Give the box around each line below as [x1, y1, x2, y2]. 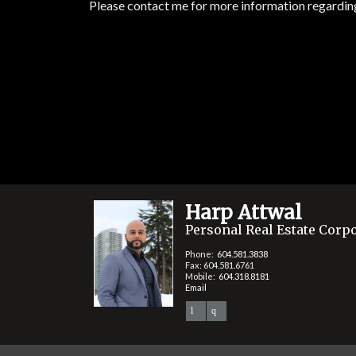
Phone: [184, 248, 217, 259]
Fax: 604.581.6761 [184, 259, 254, 270]
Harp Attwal [184, 200, 302, 226]
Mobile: [184, 270, 219, 281]
